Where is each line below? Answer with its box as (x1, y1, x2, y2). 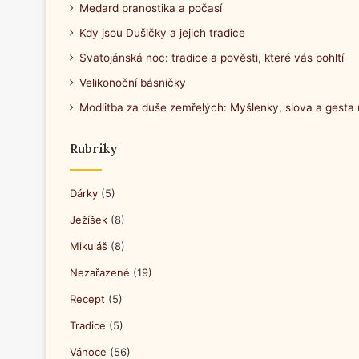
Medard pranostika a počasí (79, 2, 222, 14)
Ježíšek (70, 213, 107, 226)
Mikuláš (70, 240, 107, 252)
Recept (70, 292, 105, 305)
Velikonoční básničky (79, 76, 186, 89)
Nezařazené (70, 266, 130, 279)
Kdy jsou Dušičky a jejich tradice (79, 26, 245, 39)
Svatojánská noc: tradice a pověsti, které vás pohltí (79, 51, 344, 64)
